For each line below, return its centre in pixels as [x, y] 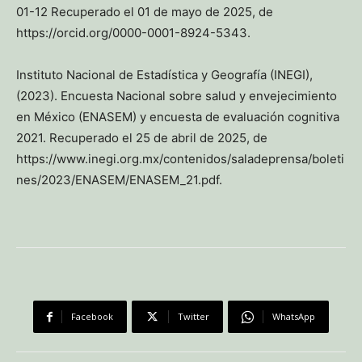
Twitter [194, 317]
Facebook [92, 317]
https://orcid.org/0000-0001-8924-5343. [133, 33]
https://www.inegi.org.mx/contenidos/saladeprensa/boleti [180, 159]
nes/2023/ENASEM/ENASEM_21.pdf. [119, 180]
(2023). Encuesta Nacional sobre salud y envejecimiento [177, 96]
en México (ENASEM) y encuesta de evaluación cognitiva [178, 117]
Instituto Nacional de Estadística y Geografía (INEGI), [164, 75]
